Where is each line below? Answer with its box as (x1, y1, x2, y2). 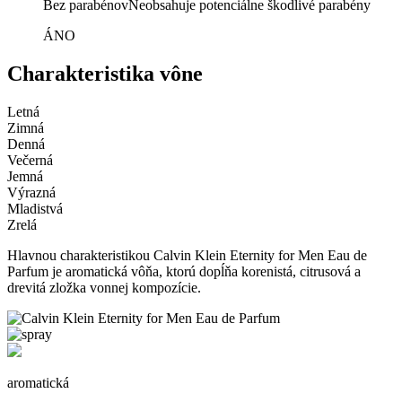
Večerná (7, 152, 53, 168)
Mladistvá (7, 200, 63, 216)
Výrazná (7, 184, 56, 200)
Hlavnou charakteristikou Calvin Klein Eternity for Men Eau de (7, 247, 367, 263)
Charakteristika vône (7, 61, 203, 85)
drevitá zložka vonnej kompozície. (7, 279, 201, 295)
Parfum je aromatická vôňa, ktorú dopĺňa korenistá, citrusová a (7, 263, 361, 279)
